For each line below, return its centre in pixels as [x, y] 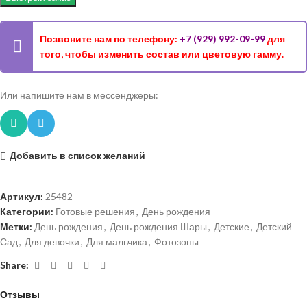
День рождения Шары [158, 226]
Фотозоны [176, 241]
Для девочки [52, 241]
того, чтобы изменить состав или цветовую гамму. [162, 54]
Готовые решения [95, 211]
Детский [274, 226]
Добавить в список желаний [77, 156]
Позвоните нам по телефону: [110, 39]
